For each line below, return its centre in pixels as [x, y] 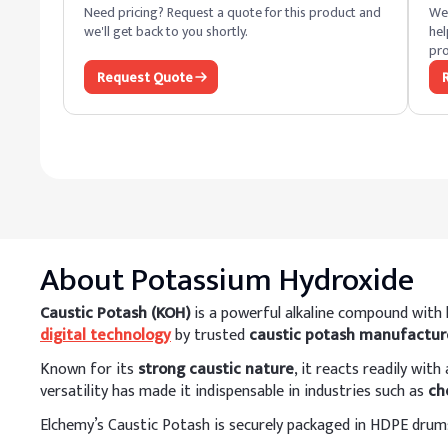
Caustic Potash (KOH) [115, 313]
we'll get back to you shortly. [166, 31]
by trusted [210, 335]
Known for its [89, 369]
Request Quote [145, 77]
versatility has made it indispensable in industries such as [234, 391]
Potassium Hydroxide [272, 280]
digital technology [105, 335]
